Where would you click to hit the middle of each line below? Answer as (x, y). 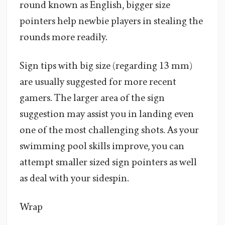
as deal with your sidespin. (74, 179)
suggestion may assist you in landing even (107, 114)
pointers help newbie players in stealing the (111, 21)
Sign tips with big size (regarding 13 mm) (106, 66)
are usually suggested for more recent (98, 82)
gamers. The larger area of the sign (92, 98)
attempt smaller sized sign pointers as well (108, 162)
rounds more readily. (63, 37)
